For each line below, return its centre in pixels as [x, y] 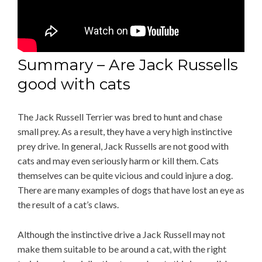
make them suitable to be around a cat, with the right [122, 249]
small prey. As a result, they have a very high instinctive [125, 132]
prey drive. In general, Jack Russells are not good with [123, 146]
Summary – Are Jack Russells [128, 65]
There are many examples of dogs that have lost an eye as [131, 190]
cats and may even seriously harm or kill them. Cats [118, 161]
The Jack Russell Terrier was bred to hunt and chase [120, 117]
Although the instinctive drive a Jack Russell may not [121, 235]
